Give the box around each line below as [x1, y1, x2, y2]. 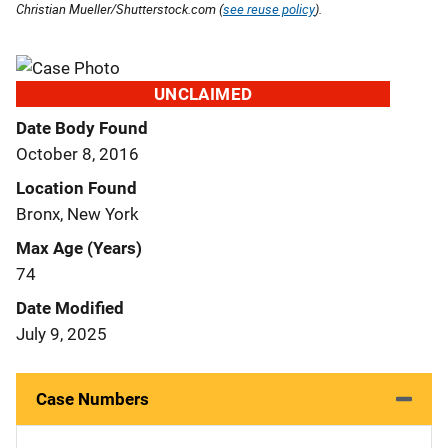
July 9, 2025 [16, 323, 107, 344]
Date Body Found [16, 117, 148, 138]
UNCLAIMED [153, 83, 253, 104]
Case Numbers [36, 388, 149, 409]
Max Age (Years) [16, 237, 142, 258]
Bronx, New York [16, 203, 139, 224]
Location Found [16, 177, 137, 198]
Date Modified [16, 297, 124, 318]
